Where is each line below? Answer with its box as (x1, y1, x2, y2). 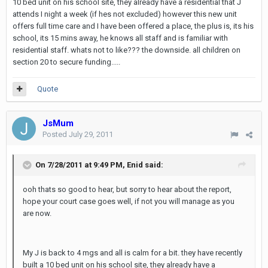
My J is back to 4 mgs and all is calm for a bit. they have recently (23, 248, 242, 257)
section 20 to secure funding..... (13, 57, 120, 66)
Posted (42, 130, 69, 139)
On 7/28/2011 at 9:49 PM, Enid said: (35, 160, 163, 169)
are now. (23, 209, 51, 218)
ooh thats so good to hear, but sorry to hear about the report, (23, 185, 232, 194)
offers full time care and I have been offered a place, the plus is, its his (13, 22, 254, 31)
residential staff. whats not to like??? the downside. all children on (13, 45, 240, 54)
